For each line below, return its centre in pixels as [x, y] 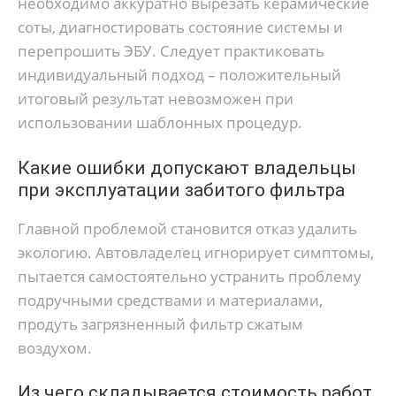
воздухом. [55, 347]
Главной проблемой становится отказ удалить [187, 228]
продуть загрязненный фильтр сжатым [160, 324]
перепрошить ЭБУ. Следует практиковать [171, 51]
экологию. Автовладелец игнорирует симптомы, [196, 252]
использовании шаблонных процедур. [160, 123]
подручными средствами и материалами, [170, 300]
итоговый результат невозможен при [156, 99]
